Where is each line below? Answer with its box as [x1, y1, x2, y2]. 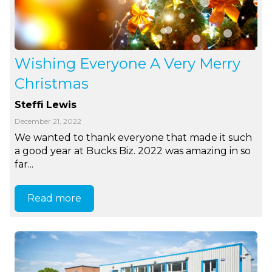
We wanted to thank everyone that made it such [15, 132, 253, 144]
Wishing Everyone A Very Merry [15, 55, 241, 73]
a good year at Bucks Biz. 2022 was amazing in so [15, 145, 251, 157]
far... [15, 158, 34, 171]
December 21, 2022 [15, 117, 82, 126]
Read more [27, 192, 82, 204]
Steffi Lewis [15, 99, 77, 111]
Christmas [15, 75, 89, 93]
